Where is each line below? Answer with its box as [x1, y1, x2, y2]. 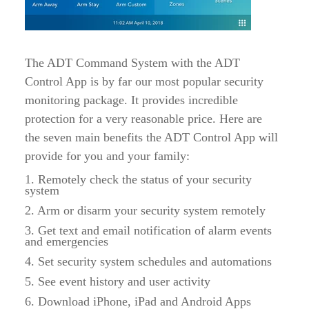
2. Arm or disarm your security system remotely [25, 203, 266, 218]
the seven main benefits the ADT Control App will [25, 130, 278, 145]
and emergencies [25, 235, 108, 249]
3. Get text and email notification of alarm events [25, 223, 272, 238]
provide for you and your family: [25, 149, 190, 163]
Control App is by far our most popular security [25, 74, 263, 89]
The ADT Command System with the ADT [25, 56, 240, 70]
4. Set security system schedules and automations [25, 255, 272, 269]
